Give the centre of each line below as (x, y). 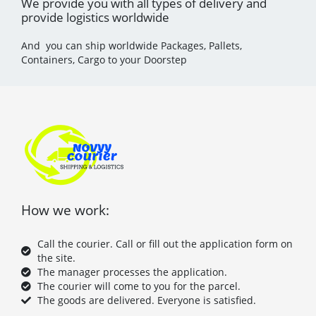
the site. (56, 258)
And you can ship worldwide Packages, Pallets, (132, 46)
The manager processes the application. (132, 272)
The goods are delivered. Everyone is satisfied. (146, 300)
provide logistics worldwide (95, 18)
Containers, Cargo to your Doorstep (104, 60)
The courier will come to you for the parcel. (139, 286)
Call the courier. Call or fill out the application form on (165, 244)
